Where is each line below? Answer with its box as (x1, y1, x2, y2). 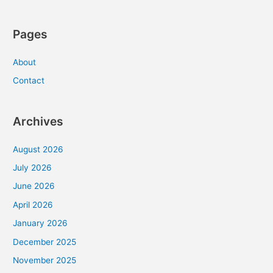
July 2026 (13, 163, 52, 173)
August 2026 (13, 144, 64, 154)
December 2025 (13, 236, 77, 247)
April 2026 (13, 199, 54, 210)
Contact (13, 76, 45, 86)
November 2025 (13, 255, 77, 266)
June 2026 (13, 181, 55, 191)
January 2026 (13, 218, 68, 229)
